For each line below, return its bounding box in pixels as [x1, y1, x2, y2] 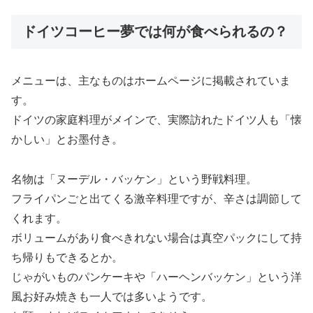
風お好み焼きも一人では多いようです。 [11, 291, 212, 303]
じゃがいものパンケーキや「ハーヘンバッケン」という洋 [11, 271, 302, 284]
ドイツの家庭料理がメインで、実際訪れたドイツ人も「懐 [11, 114, 302, 126]
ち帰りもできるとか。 [11, 252, 123, 264]
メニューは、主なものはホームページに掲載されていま [11, 75, 291, 87]
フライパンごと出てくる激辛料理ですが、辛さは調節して [11, 193, 302, 205]
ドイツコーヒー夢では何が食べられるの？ [22, 23, 288, 39]
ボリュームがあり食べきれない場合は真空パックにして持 [11, 232, 302, 245]
